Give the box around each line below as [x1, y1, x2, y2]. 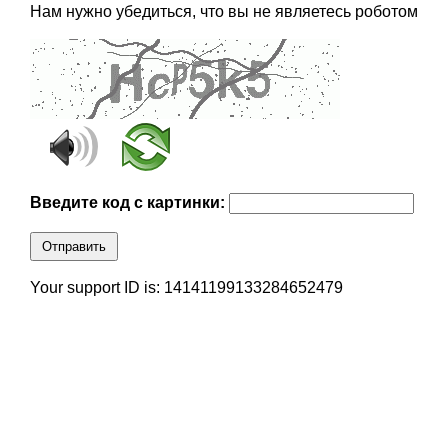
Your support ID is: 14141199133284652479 [29, 279, 343, 297]
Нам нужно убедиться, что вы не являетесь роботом [29, 3, 418, 21]
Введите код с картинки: [29, 194, 229, 212]
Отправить [41, 239, 106, 255]
